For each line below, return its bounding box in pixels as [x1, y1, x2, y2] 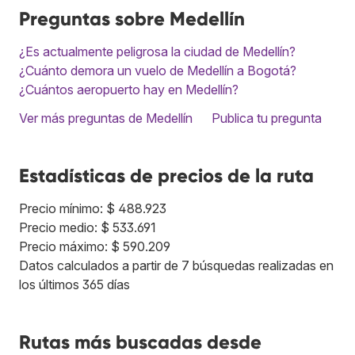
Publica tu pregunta [212, 109, 322, 126]
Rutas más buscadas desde [19, 330, 261, 353]
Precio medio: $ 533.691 [19, 219, 156, 235]
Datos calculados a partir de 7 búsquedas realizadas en [19, 257, 334, 273]
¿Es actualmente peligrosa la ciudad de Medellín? [19, 43, 296, 59]
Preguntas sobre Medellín [19, 6, 245, 30]
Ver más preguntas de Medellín [19, 109, 193, 126]
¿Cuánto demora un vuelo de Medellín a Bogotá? [19, 62, 296, 78]
